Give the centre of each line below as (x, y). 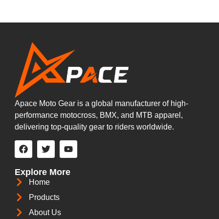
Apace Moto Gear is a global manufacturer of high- (101, 104)
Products (44, 197)
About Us (45, 212)
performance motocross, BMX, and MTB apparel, (99, 115)
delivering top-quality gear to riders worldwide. (94, 127)
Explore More (43, 172)
